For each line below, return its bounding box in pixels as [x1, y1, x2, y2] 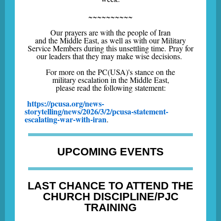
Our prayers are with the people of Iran [50, 27, 171, 37]
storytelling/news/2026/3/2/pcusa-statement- [25, 106, 168, 117]
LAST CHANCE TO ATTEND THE [28, 180, 193, 192]
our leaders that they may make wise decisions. [37, 51, 184, 61]
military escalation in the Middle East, [52, 74, 169, 85]
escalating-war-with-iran [25, 113, 107, 125]
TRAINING [84, 201, 137, 214]
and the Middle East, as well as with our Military [35, 35, 186, 45]
